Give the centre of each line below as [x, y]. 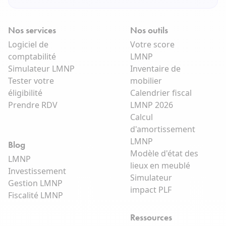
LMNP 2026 [151, 105]
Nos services [32, 30]
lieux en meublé [160, 166]
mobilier [146, 81]
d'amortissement [162, 129]
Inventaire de [155, 69]
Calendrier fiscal [161, 93]
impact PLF [151, 190]
